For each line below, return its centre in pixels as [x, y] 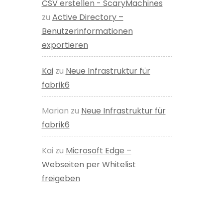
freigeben [61, 178]
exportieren [65, 45]
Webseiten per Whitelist [89, 164]
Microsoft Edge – [98, 150]
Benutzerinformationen [87, 31]
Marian [55, 111]
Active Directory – [88, 17]
